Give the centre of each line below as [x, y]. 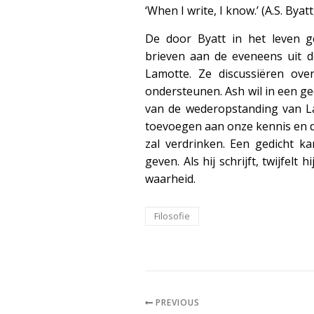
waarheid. [170, 179]
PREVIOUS [176, 302]
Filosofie [172, 216]
